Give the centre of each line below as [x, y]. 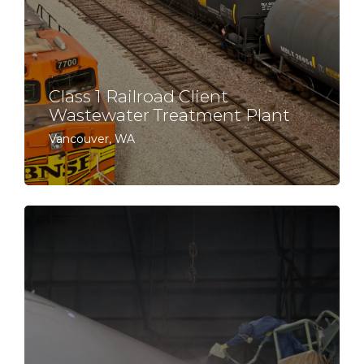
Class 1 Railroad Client [139, 96]
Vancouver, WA [92, 139]
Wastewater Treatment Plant [169, 115]
